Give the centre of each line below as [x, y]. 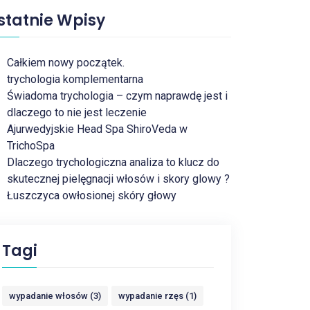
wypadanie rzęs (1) [157, 296]
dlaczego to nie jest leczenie [77, 112]
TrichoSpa [31, 146]
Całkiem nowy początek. [66, 63]
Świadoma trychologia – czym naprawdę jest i [117, 96]
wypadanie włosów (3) [55, 296]
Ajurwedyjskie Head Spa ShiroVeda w [97, 129]
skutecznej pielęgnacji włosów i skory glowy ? [118, 179]
